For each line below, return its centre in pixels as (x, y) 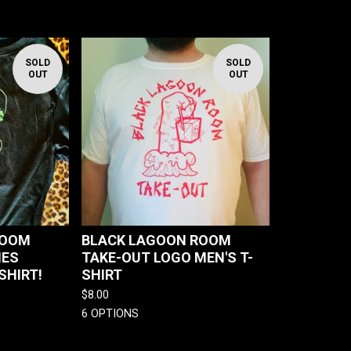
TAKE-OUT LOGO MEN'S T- (167, 257)
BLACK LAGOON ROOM (156, 240)
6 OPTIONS (110, 313)
